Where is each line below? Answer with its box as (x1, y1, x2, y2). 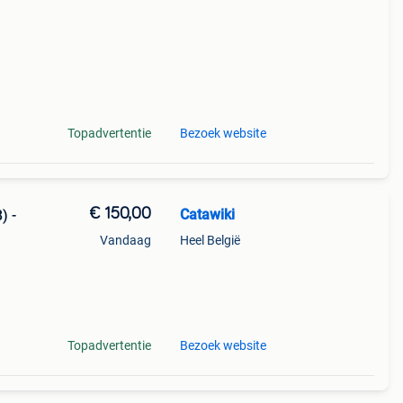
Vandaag (99, 233, 151, 247)
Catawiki (179, 206, 235, 223)
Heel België (179, 233, 240, 247)
